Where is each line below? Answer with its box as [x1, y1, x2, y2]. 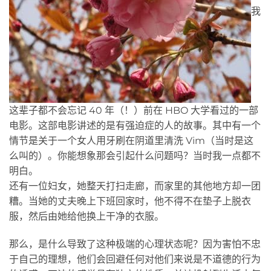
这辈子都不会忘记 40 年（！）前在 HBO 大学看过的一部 [9, 104, 258, 116]
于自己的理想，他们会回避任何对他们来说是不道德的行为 [9, 253, 261, 265]
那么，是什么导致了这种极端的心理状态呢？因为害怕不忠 [9, 238, 261, 250]
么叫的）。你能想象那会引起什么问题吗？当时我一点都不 [9, 149, 261, 162]
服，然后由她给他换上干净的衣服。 [9, 210, 164, 222]
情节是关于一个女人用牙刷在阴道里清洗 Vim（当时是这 [9, 134, 253, 146]
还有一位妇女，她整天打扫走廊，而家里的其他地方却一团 [9, 180, 261, 192]
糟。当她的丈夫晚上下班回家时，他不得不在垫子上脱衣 [9, 195, 251, 207]
